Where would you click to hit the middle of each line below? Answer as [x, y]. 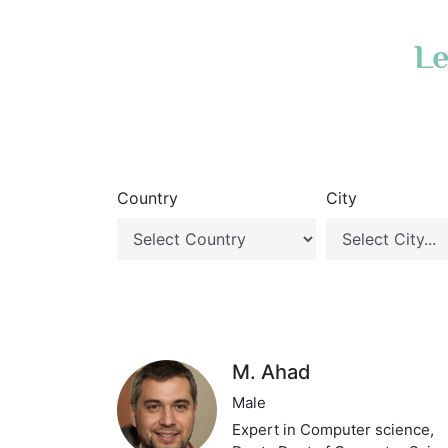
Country [147, 198]
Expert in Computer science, [333, 429]
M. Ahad [272, 372]
